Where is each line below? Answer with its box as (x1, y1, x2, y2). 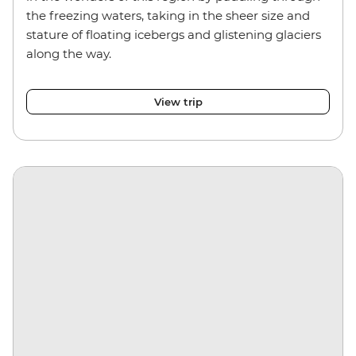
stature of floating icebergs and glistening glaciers (26, 26, 321, 42)
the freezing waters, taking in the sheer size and (26, 7, 310, 23)
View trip (153, 95, 203, 108)
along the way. (26, 45, 118, 61)
